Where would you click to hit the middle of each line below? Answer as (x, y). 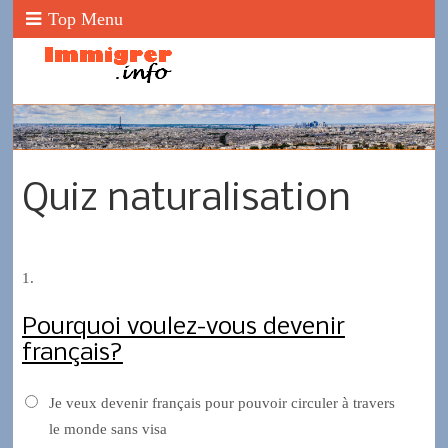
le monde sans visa (107, 428)
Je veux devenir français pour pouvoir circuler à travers (221, 402)
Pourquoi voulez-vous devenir (183, 328)
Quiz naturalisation (186, 199)
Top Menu (86, 19)
